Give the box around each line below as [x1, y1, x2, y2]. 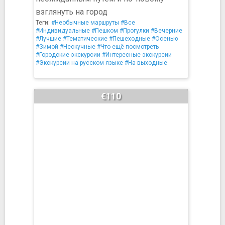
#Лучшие [36, 35, 61, 42]
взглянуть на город [36, 7, 107, 17]
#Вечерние [151, 27, 182, 34]
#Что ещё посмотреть [97, 43, 159, 50]
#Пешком [91, 27, 118, 34]
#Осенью [152, 35, 178, 42]
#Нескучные [60, 43, 95, 50]
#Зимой [36, 43, 58, 50]
